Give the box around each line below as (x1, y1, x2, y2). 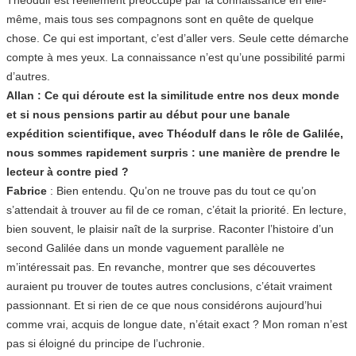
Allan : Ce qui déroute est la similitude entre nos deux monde (6, 88, 339, 102)
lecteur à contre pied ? (6, 164, 129, 178)
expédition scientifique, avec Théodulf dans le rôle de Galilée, (6, 126, 343, 140)
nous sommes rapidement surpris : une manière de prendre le (6, 145, 340, 159)
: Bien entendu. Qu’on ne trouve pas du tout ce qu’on (50, 184, 316, 197)
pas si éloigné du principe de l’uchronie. (6, 336, 205, 350)
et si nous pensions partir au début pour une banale (6, 107, 290, 121)
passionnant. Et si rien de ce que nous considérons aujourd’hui (6, 298, 322, 311)
